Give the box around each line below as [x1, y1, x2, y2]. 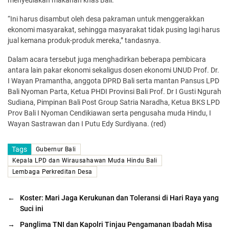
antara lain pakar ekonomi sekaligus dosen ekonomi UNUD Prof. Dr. [8, 65, 219, 74]
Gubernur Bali [36, 145, 76, 153]
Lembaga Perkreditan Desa [12, 168, 93, 175]
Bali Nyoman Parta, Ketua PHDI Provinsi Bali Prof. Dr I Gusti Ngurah [8, 87, 221, 96]
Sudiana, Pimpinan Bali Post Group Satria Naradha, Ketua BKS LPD [8, 98, 220, 106]
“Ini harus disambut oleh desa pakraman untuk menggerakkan [8, 14, 204, 23]
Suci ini [20, 204, 43, 213]
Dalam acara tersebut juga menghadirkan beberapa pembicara [8, 55, 206, 63]
